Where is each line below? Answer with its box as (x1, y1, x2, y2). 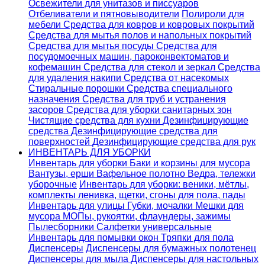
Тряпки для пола (161, 232, 234, 243)
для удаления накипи (28, 73, 124, 83)
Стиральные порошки (28, 83, 127, 93)
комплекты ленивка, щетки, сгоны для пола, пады (28, 190, 245, 200)
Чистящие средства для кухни (28, 115, 163, 125)
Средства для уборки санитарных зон (66, 105, 232, 115)
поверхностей (28, 137, 92, 147)
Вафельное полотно (96, 169, 188, 179)
